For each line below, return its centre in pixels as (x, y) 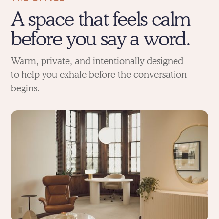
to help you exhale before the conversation (99, 74)
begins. (25, 88)
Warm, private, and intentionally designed (97, 61)
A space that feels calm (101, 19)
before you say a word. (101, 38)
